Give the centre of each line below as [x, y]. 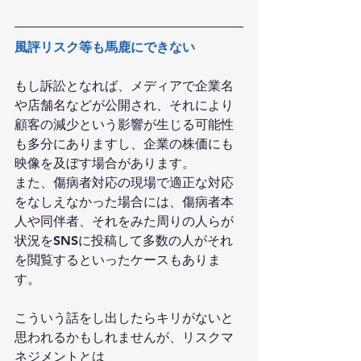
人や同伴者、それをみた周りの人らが [124, 222]
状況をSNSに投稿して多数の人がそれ [124, 241]
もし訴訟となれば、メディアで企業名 [124, 86]
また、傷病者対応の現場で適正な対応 [124, 183]
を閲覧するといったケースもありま [118, 260]
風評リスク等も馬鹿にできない [105, 48]
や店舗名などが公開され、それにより [124, 106]
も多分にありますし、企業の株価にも [124, 144]
